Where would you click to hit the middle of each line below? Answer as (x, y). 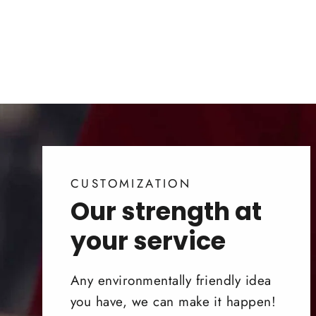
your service (148, 241)
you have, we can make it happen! (174, 301)
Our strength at (166, 211)
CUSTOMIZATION (131, 183)
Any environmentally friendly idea (171, 280)
